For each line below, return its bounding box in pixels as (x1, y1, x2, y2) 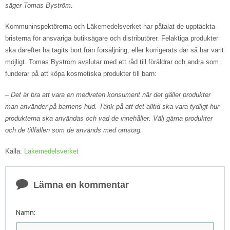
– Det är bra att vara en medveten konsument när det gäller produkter (5, 91, 210, 99)
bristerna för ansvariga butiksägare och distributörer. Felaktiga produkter (5, 34, 218, 43)
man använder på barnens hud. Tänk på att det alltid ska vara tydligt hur (5, 103, 219, 111)
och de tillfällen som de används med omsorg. (5, 126, 142, 135)
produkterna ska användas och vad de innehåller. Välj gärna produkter (5, 114, 213, 123)
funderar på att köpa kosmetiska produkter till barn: (5, 70, 157, 78)
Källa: (5, 147, 24, 156)
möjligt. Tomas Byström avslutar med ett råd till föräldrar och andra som (5, 58, 219, 66)
